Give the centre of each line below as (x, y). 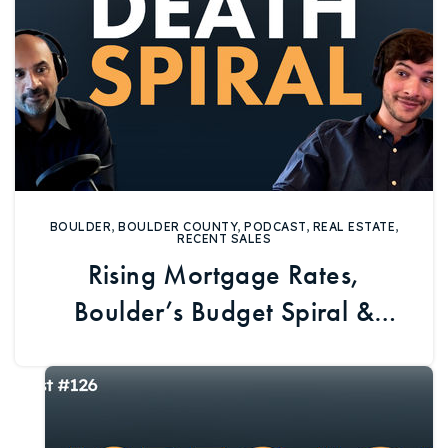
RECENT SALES (224, 238)
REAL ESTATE (353, 226)
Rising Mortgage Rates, (224, 275)
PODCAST (275, 226)
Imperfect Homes (224, 349)
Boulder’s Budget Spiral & (224, 312)
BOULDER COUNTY (177, 226)
